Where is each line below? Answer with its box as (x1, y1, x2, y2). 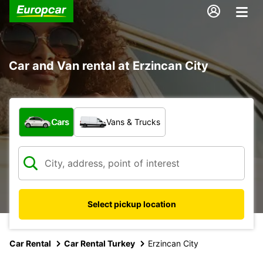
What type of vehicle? (18, 107, 118, 119)
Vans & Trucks (106, 116, 160, 127)
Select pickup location (87, 198, 176, 209)
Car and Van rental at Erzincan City (9, 58, 208, 73)
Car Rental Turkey (64, 238, 135, 248)
